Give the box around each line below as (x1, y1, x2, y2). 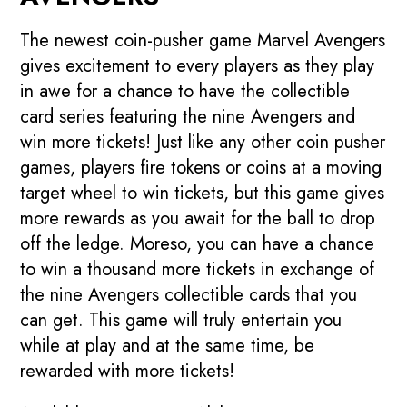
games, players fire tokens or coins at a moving (20, 154, 382, 181)
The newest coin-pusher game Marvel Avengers (20, 26, 386, 54)
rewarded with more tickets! (20, 357, 235, 384)
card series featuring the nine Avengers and (20, 103, 356, 130)
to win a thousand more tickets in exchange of (20, 255, 375, 283)
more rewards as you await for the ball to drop (20, 204, 376, 232)
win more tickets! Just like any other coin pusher (20, 128, 386, 155)
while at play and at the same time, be (20, 332, 315, 359)
